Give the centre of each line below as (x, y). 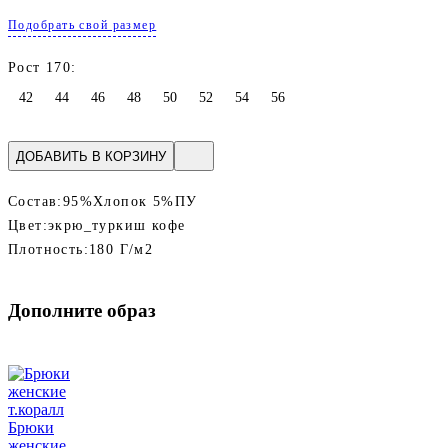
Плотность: (48, 250)
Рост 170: (42, 68)
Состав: (35, 202)
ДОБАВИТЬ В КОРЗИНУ (91, 156)
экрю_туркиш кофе (117, 226)
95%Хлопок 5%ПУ (130, 202)
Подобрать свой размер (82, 25)
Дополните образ (82, 311)
